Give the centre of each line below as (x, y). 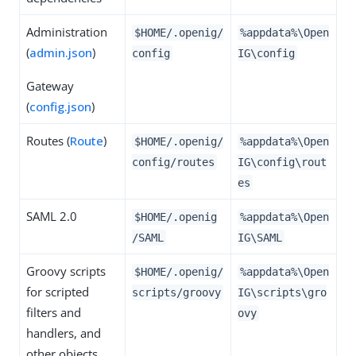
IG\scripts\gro (282, 292)
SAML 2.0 (52, 216)
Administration (67, 31)
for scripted (58, 291)
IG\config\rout (282, 162)
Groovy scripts (66, 271)
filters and (54, 312)
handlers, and (64, 333)
